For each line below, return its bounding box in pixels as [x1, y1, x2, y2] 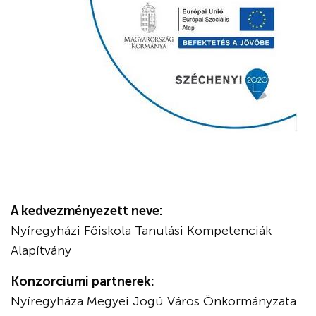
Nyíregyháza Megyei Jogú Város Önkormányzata [11, 293, 296, 309]
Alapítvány [11, 243, 71, 258]
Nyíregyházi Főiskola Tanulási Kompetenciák [11, 223, 272, 238]
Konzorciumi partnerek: [11, 274, 154, 289]
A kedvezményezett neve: [11, 203, 163, 219]
